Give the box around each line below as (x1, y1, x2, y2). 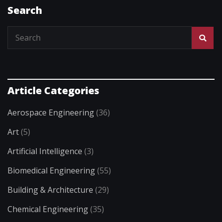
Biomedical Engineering (7, 165, 95, 176)
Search (7, 3, 42, 17)
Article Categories (7, 84, 99, 98)
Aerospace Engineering (7, 107, 94, 118)
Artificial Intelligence (7, 146, 82, 157)
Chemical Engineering (7, 204, 88, 215)
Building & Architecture (7, 184, 93, 196)
